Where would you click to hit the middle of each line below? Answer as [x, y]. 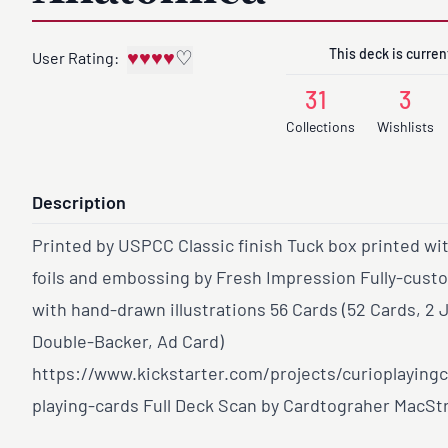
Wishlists [406, 128]
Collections [321, 128]
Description [79, 204]
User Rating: [75, 60]
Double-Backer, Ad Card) [128, 343]
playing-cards [85, 407]
